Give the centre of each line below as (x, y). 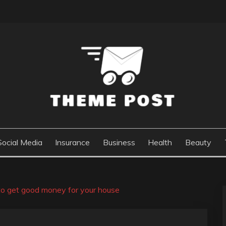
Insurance (73, 142)
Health (160, 142)
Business (119, 142)
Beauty (198, 142)
